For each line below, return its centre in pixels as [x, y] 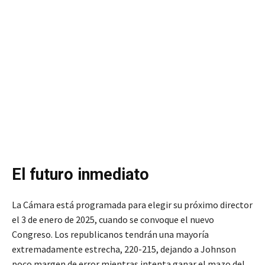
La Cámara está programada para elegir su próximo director [132, 205]
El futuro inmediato [80, 175]
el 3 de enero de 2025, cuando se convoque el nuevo [113, 220]
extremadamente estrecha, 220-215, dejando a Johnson [124, 249]
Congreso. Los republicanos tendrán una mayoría [110, 235]
